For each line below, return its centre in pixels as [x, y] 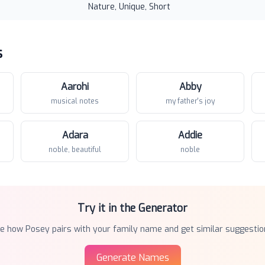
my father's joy [190, 101]
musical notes [75, 101]
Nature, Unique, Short [129, 7]
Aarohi [75, 87]
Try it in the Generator [132, 208]
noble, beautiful [75, 150]
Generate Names [132, 258]
